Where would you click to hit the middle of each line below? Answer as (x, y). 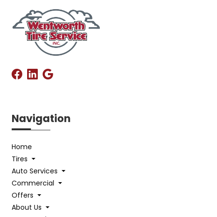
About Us (28, 208)
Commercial (34, 183)
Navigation (41, 118)
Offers (23, 195)
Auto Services (36, 171)
